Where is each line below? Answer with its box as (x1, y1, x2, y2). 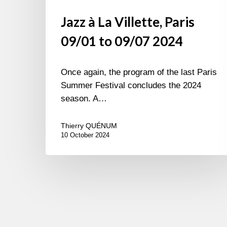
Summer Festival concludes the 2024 (61, 81, 201, 91)
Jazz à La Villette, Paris (61, 14, 195, 30)
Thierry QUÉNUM (61, 122, 117, 130)
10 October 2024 (61, 131, 109, 139)
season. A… (61, 94, 107, 104)
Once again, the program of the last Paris (61, 67, 217, 78)
